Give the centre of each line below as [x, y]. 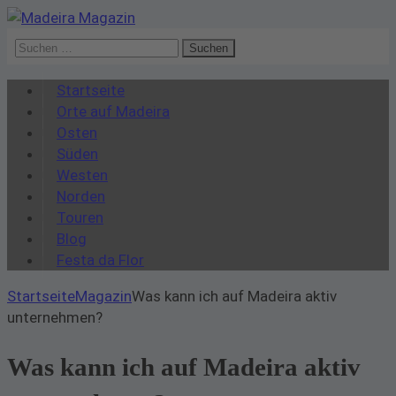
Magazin [103, 297]
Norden [81, 197]
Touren [80, 218]
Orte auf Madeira [113, 112]
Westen [82, 175]
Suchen [38, 46]
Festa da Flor [100, 260]
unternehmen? [55, 318]
